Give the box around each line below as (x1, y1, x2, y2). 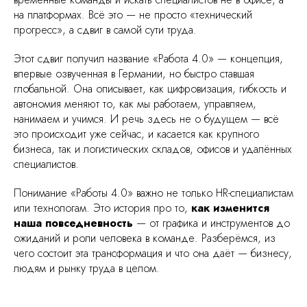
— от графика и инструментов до (133, 214, 290, 231)
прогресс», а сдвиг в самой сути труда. (14, 21, 197, 38)
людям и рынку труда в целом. (14, 260, 160, 276)
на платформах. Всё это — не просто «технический (14, 6, 252, 23)
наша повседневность (14, 214, 133, 231)
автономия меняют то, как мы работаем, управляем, (14, 95, 256, 112)
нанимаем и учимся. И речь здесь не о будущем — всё (14, 110, 279, 127)
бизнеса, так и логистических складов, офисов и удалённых (14, 140, 292, 157)
